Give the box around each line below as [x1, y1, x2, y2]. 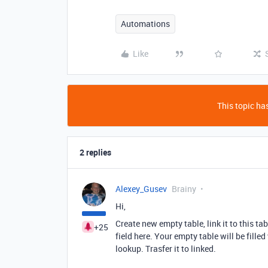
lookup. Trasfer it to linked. [115, 243, 216, 254]
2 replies [80, 147, 111, 158]
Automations [121, 18, 170, 29]
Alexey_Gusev [115, 183, 167, 194]
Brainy [172, 183, 196, 194]
